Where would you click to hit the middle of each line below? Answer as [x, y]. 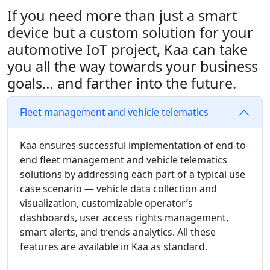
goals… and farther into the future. [122, 83]
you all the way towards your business [133, 66]
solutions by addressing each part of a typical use [133, 174]
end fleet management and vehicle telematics [124, 159]
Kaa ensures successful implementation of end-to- [134, 145]
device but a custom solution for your [130, 32]
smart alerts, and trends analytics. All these [118, 232]
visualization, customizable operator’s [106, 203]
